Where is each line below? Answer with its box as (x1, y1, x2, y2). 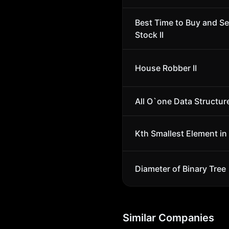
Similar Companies (123, 212, 214, 224)
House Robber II (135, 63, 197, 73)
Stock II (135, 30, 164, 40)
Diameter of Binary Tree (135, 164, 226, 174)
